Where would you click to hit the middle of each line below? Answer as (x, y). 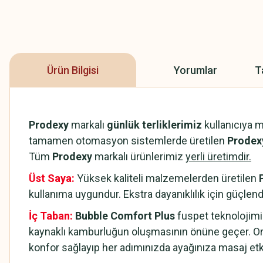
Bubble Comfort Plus (125, 216)
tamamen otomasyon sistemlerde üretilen (128, 141)
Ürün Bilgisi (73, 70)
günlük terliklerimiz (154, 125)
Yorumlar (195, 70)
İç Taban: (51, 216)
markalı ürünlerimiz (139, 156)
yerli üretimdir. (218, 156)
